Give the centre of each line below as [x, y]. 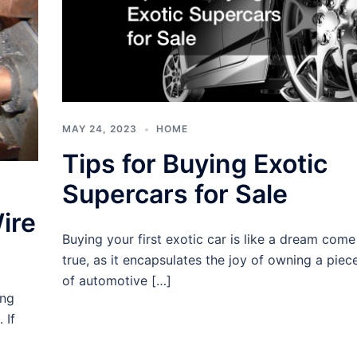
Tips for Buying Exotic [194, 163]
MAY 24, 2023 [99, 128]
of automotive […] [116, 280]
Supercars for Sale [175, 194]
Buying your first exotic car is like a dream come [208, 239]
